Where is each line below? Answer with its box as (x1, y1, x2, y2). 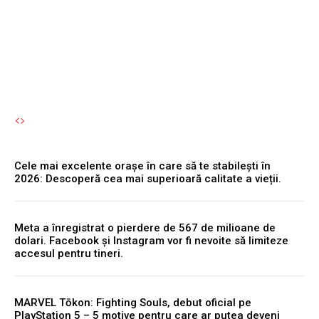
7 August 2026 (122, 44, 181, 56)
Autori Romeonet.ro (28, 44, 112, 56)
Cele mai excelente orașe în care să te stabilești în (14, 159, 271, 173)
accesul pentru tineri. (14, 247, 123, 261)
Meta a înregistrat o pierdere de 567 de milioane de (14, 221, 276, 235)
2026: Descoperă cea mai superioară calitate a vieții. (14, 172, 281, 186)
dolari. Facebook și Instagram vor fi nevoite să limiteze (14, 234, 288, 248)
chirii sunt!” (28, 10, 141, 36)
